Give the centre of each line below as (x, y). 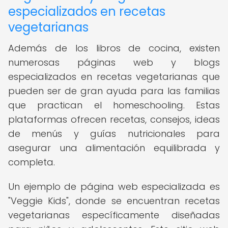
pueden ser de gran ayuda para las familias (114, 91)
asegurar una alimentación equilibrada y (114, 148)
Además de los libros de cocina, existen (114, 48)
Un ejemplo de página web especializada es (114, 187)
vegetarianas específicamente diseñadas (114, 215)
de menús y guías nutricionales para (114, 134)
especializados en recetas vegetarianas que (114, 77)
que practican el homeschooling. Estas (114, 105)
